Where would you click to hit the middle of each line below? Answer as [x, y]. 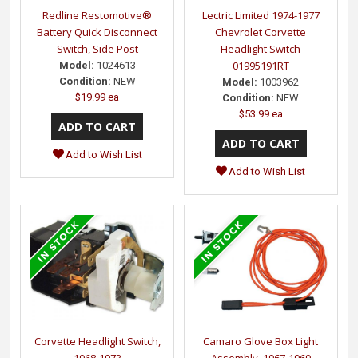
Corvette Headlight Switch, [97, 341]
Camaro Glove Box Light [261, 341]
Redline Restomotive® [97, 15]
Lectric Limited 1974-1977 [261, 15]
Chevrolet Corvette [261, 32]
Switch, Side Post [97, 48]
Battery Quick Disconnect [97, 32]
